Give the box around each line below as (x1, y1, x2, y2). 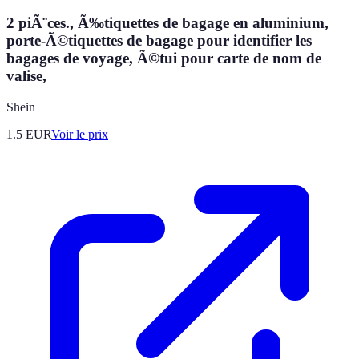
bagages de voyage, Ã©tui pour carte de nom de (6, 49, 321, 67)
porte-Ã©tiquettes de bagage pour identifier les (6, 31, 312, 49)
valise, (6, 67, 46, 84)
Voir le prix (51, 127, 108, 141)
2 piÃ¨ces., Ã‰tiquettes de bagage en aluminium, (6, 14, 329, 31)
